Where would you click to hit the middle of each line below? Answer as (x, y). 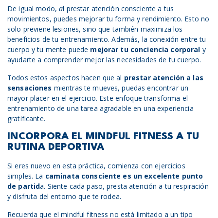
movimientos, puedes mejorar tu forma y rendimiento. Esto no (109, 19)
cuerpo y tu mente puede (48, 49)
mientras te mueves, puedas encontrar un (120, 88)
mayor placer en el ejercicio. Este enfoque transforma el (98, 98)
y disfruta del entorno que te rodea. (64, 196)
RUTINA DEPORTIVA (56, 147)
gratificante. (26, 118)
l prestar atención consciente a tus (118, 9)
